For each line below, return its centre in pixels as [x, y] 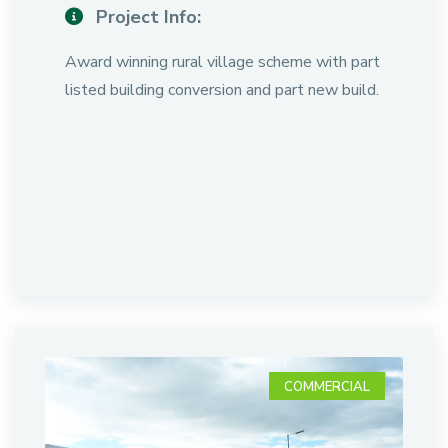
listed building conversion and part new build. [222, 90]
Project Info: [146, 17]
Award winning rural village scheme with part [222, 62]
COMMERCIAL [327, 387]
